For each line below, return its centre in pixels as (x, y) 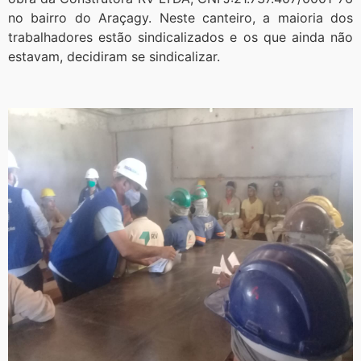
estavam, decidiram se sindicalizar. (114, 56)
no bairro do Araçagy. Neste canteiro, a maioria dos (180, 17)
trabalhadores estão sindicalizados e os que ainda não (180, 37)
